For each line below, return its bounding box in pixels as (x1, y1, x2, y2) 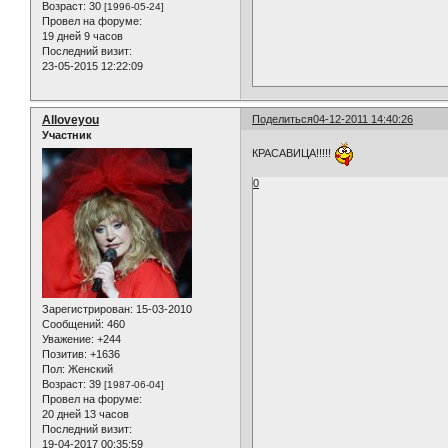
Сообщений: (42, 317, 104, 330)
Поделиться (252, 113, 314, 126)
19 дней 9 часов (42, 29, 123, 42)
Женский (65, 362, 113, 375)
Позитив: (42, 347, 87, 360)
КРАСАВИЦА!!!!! (252, 146, 335, 159)
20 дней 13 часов (42, 407, 129, 420)
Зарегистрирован (42, 302, 130, 315)
